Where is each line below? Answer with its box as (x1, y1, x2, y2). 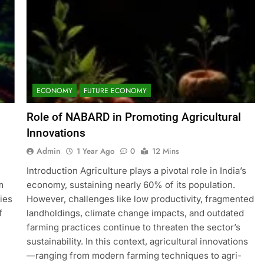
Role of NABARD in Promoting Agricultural (26, 110, 241, 124)
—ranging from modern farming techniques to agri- (26, 250, 242, 262)
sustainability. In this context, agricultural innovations (26, 236, 248, 247)
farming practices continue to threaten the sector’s (26, 222, 240, 233)
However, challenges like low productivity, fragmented (26, 193, 254, 205)
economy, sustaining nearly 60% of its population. (26, 179, 235, 191)
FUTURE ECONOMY (83, 85, 147, 97)
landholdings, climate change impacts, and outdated (26, 207, 244, 219)
